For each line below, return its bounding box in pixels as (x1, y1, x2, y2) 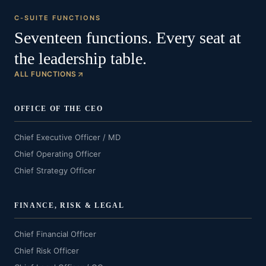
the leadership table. (14, 49, 147, 68)
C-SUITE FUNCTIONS (14, 14, 101, 22)
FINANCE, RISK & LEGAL (14, 201, 125, 210)
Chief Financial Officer (14, 229, 96, 239)
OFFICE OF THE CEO (14, 104, 103, 113)
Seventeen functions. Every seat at (14, 28, 241, 47)
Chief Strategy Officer (14, 166, 96, 175)
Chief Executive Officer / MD (14, 132, 121, 142)
